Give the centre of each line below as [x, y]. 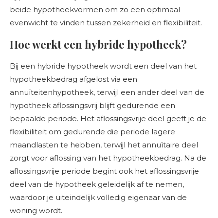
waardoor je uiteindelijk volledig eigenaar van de [98, 197]
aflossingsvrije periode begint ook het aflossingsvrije [104, 171]
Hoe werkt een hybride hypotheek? [98, 44]
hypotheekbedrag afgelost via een [73, 79]
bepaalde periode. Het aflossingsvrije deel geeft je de [108, 118]
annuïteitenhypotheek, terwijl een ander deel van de [107, 92]
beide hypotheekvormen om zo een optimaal [95, 9]
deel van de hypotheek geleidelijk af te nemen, [97, 184]
